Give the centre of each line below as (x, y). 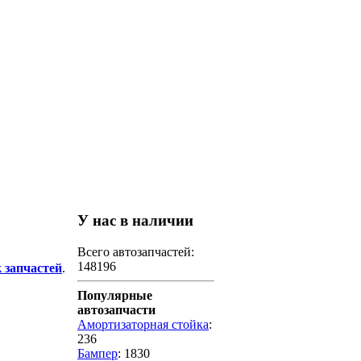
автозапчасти (116, 310)
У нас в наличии (135, 221)
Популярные (115, 296)
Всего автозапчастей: (136, 252)
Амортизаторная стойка (143, 325)
